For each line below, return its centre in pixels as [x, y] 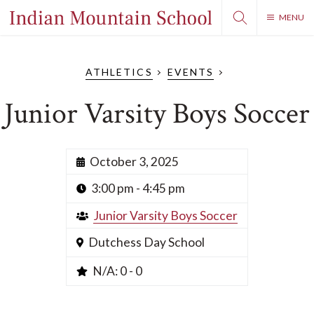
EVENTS [191, 72]
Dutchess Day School [147, 242]
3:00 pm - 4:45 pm [138, 188]
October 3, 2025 [134, 162]
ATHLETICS [119, 72]
